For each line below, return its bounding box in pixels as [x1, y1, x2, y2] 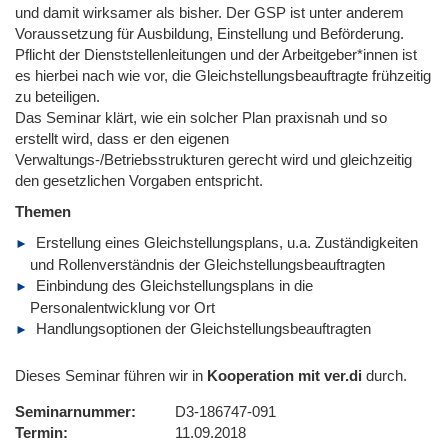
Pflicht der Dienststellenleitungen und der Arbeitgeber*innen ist [15, 45, 417, 63]
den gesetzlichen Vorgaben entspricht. [15, 171, 263, 189]
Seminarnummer [15, 402, 131, 420]
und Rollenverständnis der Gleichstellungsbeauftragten [30, 255, 385, 273]
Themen [15, 202, 71, 220]
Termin [15, 423, 63, 441]
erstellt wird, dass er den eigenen [15, 129, 229, 147]
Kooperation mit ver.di [207, 366, 362, 384]
